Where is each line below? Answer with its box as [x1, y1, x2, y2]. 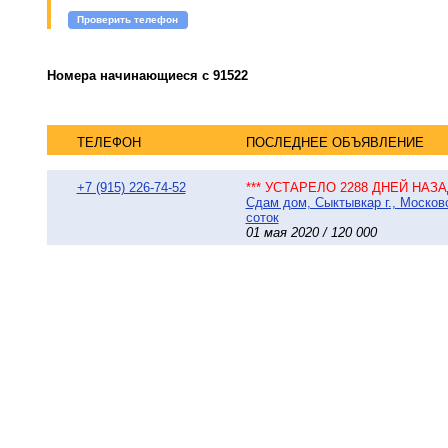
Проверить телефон [77, 14, 179, 26]
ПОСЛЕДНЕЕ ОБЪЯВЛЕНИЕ [245, 135, 424, 151]
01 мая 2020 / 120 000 [245, 225, 377, 241]
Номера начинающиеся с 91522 [46, 67, 248, 83]
